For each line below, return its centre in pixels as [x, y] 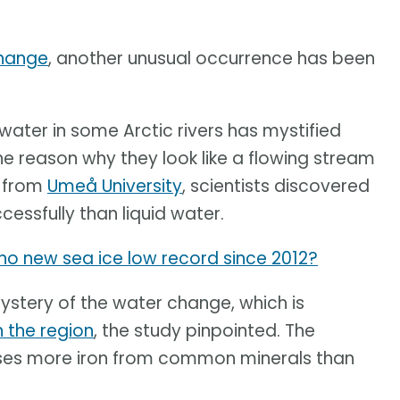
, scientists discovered [276, 187]
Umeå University [115, 187]
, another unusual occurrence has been [212, 59]
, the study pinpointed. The [204, 331]
